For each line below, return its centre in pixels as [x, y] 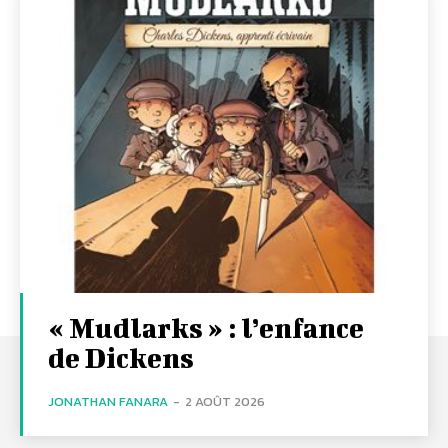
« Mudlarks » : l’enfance [206, 327]
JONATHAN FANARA [108, 401]
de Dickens [121, 357]
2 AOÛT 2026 [225, 401]
